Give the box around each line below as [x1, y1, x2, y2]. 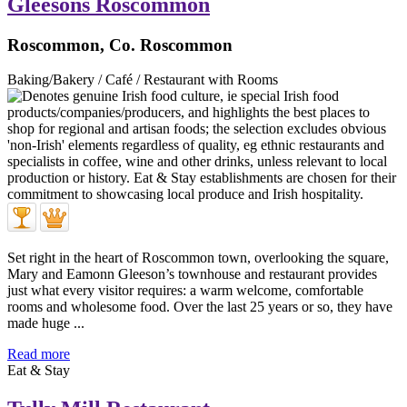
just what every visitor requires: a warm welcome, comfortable [7, 283, 363, 299]
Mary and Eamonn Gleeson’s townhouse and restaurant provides [7, 266, 377, 283]
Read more [7, 346, 70, 362]
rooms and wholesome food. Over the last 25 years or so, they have [7, 299, 392, 315]
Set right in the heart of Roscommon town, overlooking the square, [7, 250, 389, 266]
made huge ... [7, 315, 84, 332]
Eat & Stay [7, 362, 70, 379]
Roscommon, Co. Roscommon [7, 35, 233, 55]
